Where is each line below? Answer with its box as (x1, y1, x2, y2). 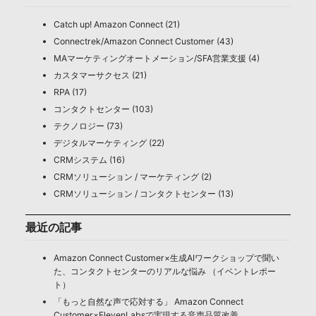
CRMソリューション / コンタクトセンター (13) (53, 188, 233, 200)
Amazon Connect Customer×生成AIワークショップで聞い (53, 253, 279, 264)
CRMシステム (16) (53, 154, 125, 166)
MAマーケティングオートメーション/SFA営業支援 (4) (53, 53, 260, 64)
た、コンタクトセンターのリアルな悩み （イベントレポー (53, 266, 276, 277)
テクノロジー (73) (53, 121, 123, 132)
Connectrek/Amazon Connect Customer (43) (53, 36, 233, 47)
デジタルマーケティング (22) (53, 138, 164, 149)
